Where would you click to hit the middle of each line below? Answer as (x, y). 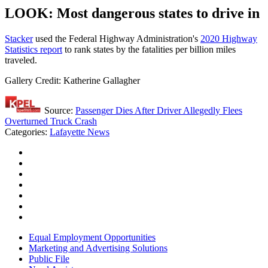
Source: (59, 111)
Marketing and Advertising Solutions (98, 248)
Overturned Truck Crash (51, 121)
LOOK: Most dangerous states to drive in (132, 13)
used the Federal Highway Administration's (117, 39)
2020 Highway (229, 39)
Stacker (19, 39)
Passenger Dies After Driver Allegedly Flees (159, 111)
